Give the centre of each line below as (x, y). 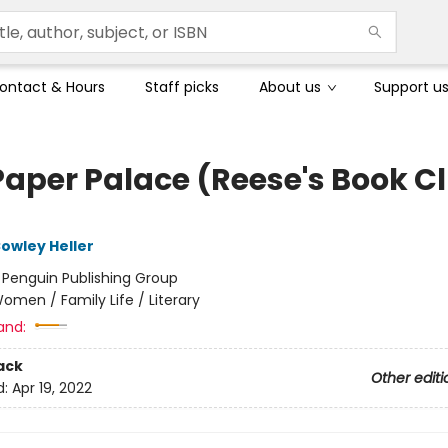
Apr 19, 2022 (51, 388)
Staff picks (182, 87)
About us (290, 87)
